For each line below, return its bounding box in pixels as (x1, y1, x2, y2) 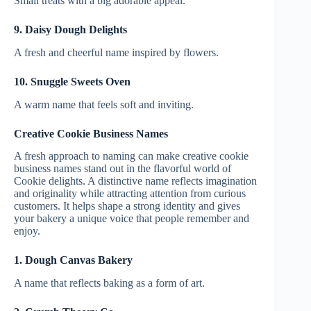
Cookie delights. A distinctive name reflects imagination (14, 175, 257, 187)
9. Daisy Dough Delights (14, 24, 127, 36)
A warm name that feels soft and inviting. (14, 98, 194, 110)
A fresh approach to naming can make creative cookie (14, 150, 249, 162)
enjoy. (14, 225, 40, 237)
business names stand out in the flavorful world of (14, 162, 231, 175)
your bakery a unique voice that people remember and (14, 212, 249, 225)
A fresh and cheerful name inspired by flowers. (14, 46, 219, 58)
